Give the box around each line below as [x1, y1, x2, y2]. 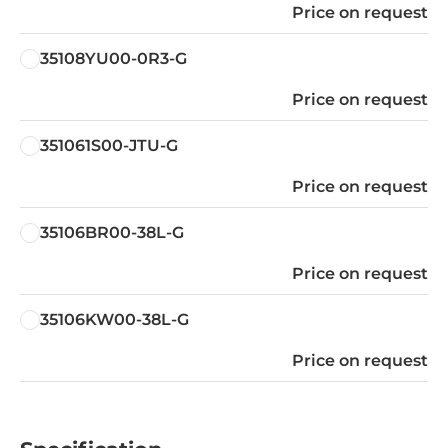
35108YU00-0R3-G [40, 48, 187, 68]
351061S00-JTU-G [40, 135, 178, 155]
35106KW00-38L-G [40, 309, 189, 329]
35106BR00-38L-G [40, 222, 184, 242]
